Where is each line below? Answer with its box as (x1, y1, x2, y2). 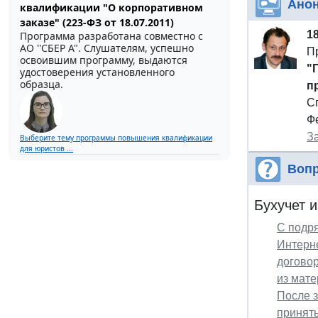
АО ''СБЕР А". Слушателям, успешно (20, 40, 194, 55)
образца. (20, 77, 63, 91)
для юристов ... (20, 143, 73, 153)
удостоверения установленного (20, 65, 175, 79)
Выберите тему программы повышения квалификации (20, 132, 212, 143)
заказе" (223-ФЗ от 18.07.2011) (20, 15, 174, 29)
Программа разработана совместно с (20, 28, 203, 43)
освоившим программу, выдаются (20, 53, 187, 67)
